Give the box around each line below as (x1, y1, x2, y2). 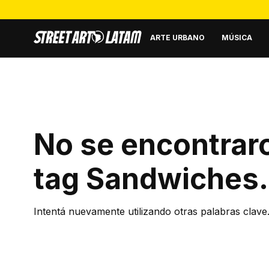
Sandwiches (86, 161, 259, 196)
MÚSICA (222, 32, 252, 42)
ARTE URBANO (150, 32, 205, 42)
